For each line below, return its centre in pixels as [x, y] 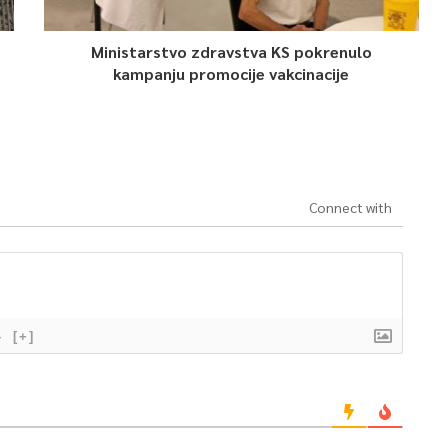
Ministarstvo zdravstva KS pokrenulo [231, 51]
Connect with [350, 207]
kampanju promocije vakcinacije [231, 73]
